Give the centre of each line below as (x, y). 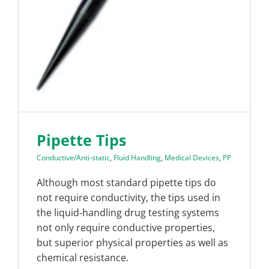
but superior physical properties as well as (132, 242)
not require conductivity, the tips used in (128, 197)
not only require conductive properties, (126, 227)
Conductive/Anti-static (73, 157)
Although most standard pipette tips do (126, 182)
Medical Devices (192, 157)
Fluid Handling (137, 157)
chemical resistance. (83, 257)
